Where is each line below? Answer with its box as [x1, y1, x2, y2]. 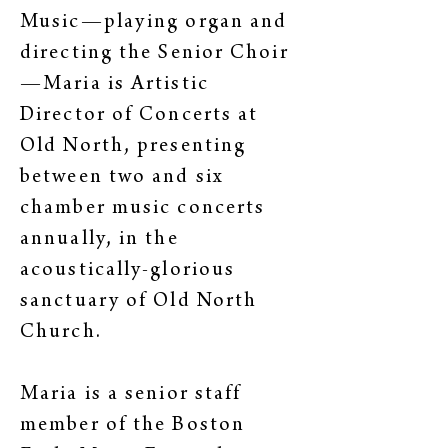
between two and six [20, 168, 223, 189]
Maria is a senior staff [20, 385, 242, 406]
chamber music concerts [20, 199, 266, 220]
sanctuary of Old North [20, 292, 258, 313]
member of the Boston [20, 416, 246, 437]
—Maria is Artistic [20, 75, 209, 96]
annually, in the [20, 230, 179, 251]
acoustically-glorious [20, 261, 236, 282]
